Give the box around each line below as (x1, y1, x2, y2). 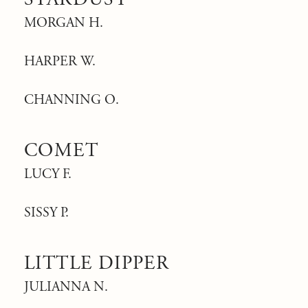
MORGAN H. (24, 14, 103, 32)
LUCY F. (24, 166, 71, 183)
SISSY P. (24, 204, 69, 221)
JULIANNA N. (24, 278, 108, 296)
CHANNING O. (24, 91, 119, 109)
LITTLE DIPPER (24, 251, 170, 276)
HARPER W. (24, 53, 96, 70)
